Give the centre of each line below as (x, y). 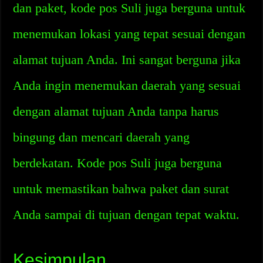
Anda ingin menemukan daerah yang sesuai (127, 85)
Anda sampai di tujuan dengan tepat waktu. (127, 215)
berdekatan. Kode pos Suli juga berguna (118, 163)
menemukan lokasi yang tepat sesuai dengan (129, 34)
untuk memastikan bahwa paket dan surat (121, 189)
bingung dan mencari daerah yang (102, 137)
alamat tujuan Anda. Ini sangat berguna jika (127, 60)
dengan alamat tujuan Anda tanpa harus (116, 111)
